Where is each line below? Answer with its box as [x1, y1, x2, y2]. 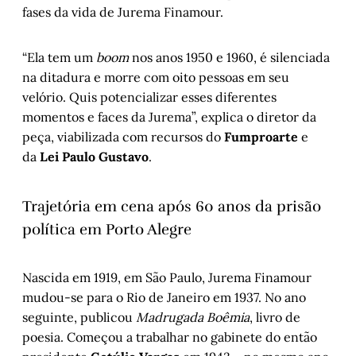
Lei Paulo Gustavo [37, 149, 149, 165]
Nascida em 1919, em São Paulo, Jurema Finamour [22, 269, 311, 286]
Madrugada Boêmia [136, 309, 250, 326]
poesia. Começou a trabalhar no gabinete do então [22, 329, 317, 346]
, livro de [250, 309, 300, 326]
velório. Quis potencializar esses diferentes [22, 89, 277, 106]
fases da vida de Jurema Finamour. [22, 4, 223, 21]
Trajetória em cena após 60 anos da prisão [22, 196, 321, 215]
